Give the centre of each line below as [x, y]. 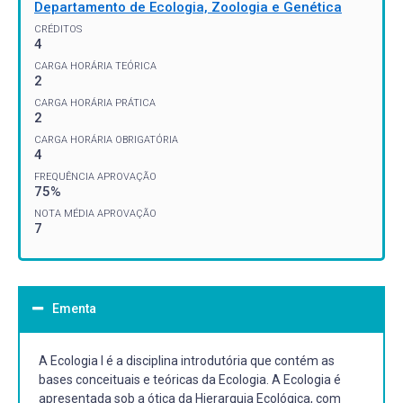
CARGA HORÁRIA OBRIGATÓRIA [106, 139]
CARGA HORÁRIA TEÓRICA [95, 66]
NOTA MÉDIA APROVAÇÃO [95, 213]
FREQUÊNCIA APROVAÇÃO [95, 176]
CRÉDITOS [58, 29]
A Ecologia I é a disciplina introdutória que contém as [187, 360]
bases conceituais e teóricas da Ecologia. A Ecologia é [190, 379]
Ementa [74, 308]
